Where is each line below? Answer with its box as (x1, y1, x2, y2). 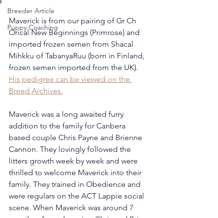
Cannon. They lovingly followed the (9, 145, 133, 154)
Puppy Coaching (7, 23, 58, 32)
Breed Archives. (9, 86, 63, 95)
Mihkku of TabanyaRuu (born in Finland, (9, 51, 146, 60)
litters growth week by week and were (9, 156, 140, 165)
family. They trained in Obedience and (9, 180, 143, 189)
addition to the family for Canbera (9, 121, 127, 130)
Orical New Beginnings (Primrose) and (9, 28, 142, 37)
